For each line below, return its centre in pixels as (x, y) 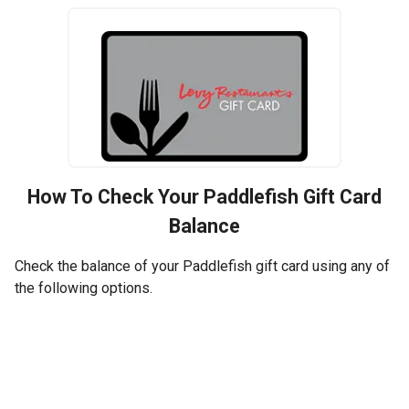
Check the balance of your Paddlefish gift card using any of (202, 267)
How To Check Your (115, 197)
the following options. (85, 288)
